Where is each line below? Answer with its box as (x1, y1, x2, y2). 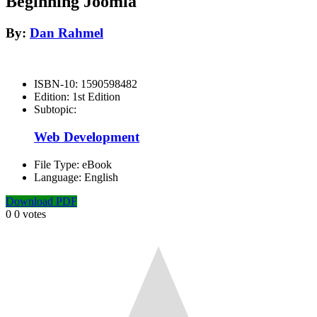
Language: (34, 171, 84, 183)
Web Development (34, 129, 139, 145)
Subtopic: (34, 103, 76, 116)
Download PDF (6, 195, 77, 207)
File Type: (34, 158, 82, 171)
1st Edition (72, 91, 120, 103)
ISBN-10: (34, 78, 81, 91)
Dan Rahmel (30, 25, 103, 40)
